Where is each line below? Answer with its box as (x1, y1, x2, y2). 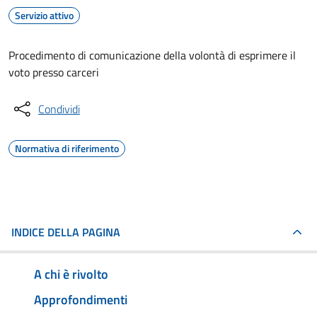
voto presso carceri (8, 64, 99, 81)
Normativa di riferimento (15, 141, 119, 156)
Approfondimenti (34, 289, 127, 309)
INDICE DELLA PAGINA (11, 224, 120, 241)
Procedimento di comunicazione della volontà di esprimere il (8, 47, 296, 64)
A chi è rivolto (34, 264, 108, 284)
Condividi (38, 100, 80, 117)
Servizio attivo (15, 8, 74, 23)
